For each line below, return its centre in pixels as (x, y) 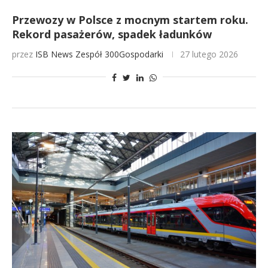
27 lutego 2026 (209, 54)
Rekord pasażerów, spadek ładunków (112, 34)
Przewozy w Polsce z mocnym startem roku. (130, 20)
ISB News (54, 54)
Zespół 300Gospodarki (119, 54)
